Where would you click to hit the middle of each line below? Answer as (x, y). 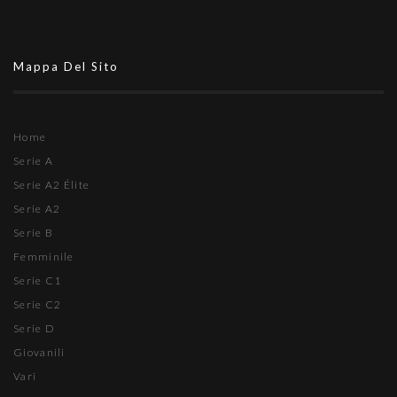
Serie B (34, 233)
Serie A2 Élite (52, 185)
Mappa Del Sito (66, 66)
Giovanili (39, 352)
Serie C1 (38, 280)
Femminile (44, 257)
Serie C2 (38, 304)
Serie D (35, 328)
